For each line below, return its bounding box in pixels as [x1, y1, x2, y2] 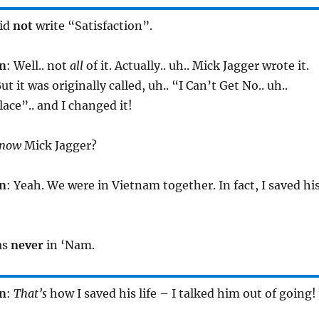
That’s [13, 286, 47, 300]
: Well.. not [6, 58, 70, 73]
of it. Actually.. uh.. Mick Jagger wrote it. [83, 58, 309, 73]
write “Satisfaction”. [32, 18, 152, 33]
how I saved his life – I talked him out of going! [46, 286, 316, 300]
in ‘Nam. [43, 237, 95, 252]
